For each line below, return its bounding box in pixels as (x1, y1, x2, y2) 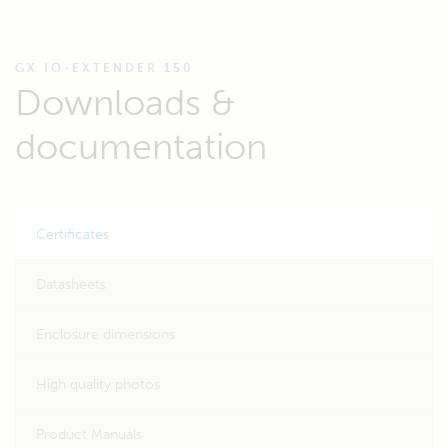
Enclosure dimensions (36, 326, 175, 343)
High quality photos (36, 376, 160, 393)
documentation (15, 125, 267, 168)
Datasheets (36, 276, 106, 293)
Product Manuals (36, 426, 142, 443)
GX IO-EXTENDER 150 (15, 61, 194, 75)
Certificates (36, 226, 109, 243)
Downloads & (15, 81, 235, 124)
